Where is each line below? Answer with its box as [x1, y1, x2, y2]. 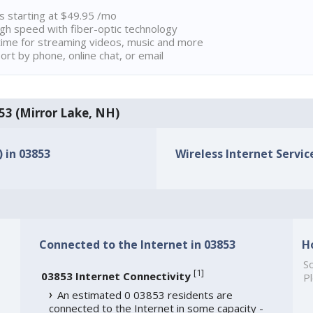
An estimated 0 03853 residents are [57, 288, 233, 303]
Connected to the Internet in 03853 [38, 237, 235, 253]
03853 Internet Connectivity [41, 269, 191, 284]
